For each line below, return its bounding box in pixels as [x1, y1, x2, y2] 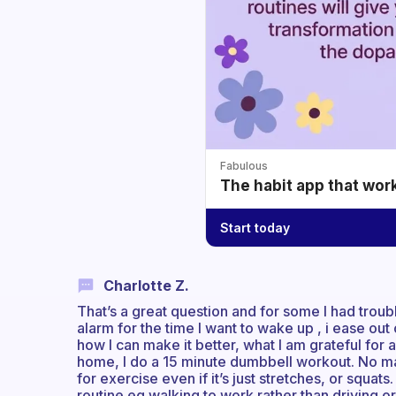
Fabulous [220, 159, 268, 173]
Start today [220, 219, 290, 235]
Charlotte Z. [103, 277, 189, 295]
